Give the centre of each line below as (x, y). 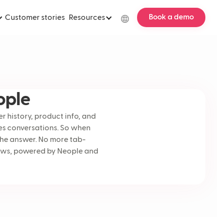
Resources (87, 18)
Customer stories (35, 18)
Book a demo (171, 17)
